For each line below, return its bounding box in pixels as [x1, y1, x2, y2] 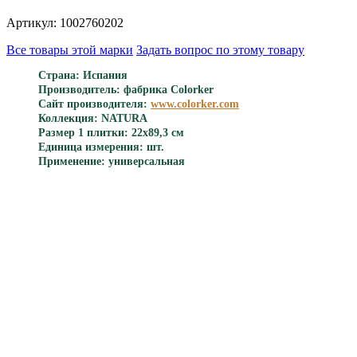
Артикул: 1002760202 [6, 15, 124, 29]
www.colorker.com [151, 97, 239, 110]
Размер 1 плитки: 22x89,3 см [38, 126, 184, 139]
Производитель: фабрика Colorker [38, 83, 214, 96]
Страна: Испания [38, 69, 127, 81]
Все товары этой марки [6, 42, 133, 57]
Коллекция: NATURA [38, 112, 147, 124]
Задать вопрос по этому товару [136, 42, 304, 57]
